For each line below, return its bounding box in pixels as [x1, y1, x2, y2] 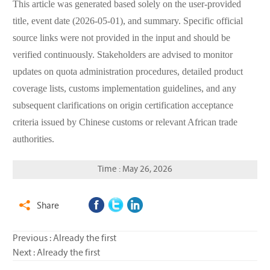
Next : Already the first [12, 248, 100, 259]
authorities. [12, 134, 54, 145]
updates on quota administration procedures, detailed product [12, 67, 243, 78]
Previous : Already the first [12, 234, 116, 244]
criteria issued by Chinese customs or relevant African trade [12, 118, 237, 128]
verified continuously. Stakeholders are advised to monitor [12, 50, 233, 61]
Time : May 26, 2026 [98, 165, 172, 175]
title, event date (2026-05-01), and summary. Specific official [12, 16, 243, 27]
